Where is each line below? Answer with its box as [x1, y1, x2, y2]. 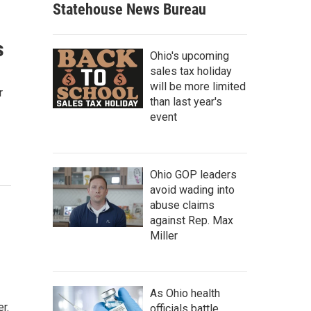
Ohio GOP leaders [150, 167, 237, 181]
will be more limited [150, 79, 246, 93]
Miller [150, 228, 178, 242]
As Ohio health [150, 286, 220, 300]
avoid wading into [150, 183, 235, 196]
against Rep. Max [150, 213, 233, 227]
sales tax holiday [150, 64, 232, 78]
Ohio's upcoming [150, 49, 229, 62]
